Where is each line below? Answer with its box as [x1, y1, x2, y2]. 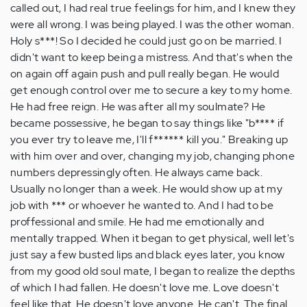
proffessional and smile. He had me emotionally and [10, 214, 264, 230]
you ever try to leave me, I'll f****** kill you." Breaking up [10, 132, 288, 147]
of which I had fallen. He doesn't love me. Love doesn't [10, 280, 279, 295]
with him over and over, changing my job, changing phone [10, 149, 295, 164]
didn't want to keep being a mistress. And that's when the [10, 50, 293, 65]
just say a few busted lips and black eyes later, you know [10, 247, 285, 262]
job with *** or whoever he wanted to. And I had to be [10, 198, 274, 213]
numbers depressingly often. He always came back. [10, 165, 263, 180]
